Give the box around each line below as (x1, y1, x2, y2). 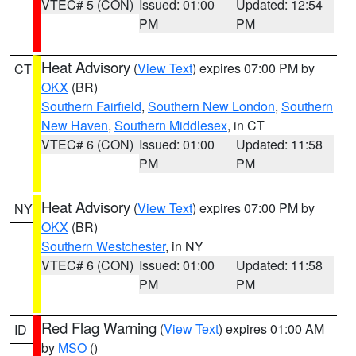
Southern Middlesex (114, 116, 227, 134)
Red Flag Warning (41, 317, 157, 338)
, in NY (165, 237, 203, 255)
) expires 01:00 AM (219, 319, 324, 338)
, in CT (227, 116, 265, 134)
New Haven (41, 116, 108, 134)
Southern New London (148, 97, 275, 115)
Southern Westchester (41, 237, 165, 255)
